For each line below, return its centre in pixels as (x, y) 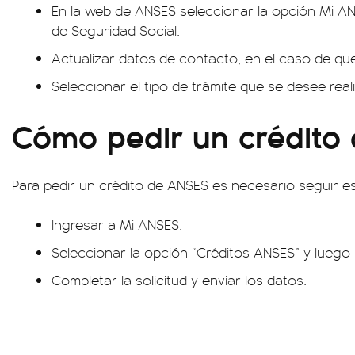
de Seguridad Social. (116, 30)
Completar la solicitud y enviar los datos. (179, 280)
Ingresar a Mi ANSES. (117, 224)
